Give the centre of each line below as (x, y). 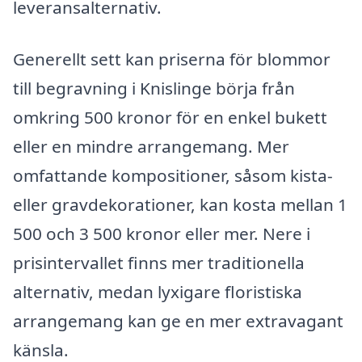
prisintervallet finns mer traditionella (159, 262)
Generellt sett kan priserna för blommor (172, 59)
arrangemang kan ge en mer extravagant (178, 320)
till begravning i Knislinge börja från (154, 88)
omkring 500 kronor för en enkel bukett (170, 117)
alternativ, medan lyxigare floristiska (158, 291)
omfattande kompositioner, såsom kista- (173, 175)
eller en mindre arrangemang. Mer (151, 146)
